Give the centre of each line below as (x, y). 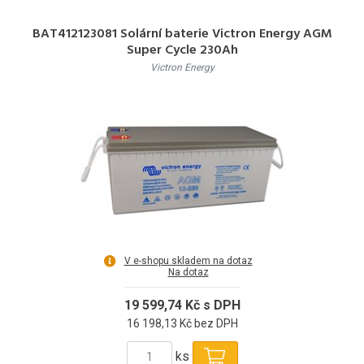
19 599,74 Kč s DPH (182, 305)
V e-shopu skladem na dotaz (188, 260)
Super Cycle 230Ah (182, 50)
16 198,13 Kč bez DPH (182, 323)
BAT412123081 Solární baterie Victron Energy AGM (182, 34)
